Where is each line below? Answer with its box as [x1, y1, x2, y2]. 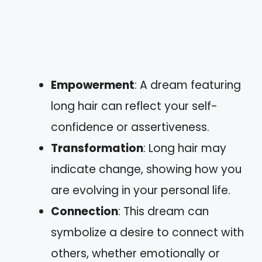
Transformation [51, 140, 143, 156]
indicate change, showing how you [51, 161, 242, 177]
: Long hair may [143, 140, 226, 156]
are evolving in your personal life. [51, 182, 230, 198]
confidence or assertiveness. [51, 119, 209, 135]
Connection [51, 203, 118, 219]
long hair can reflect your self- [51, 98, 218, 114]
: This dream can [118, 203, 209, 219]
